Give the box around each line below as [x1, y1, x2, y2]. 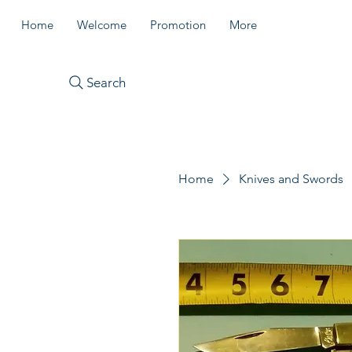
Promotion [150, 17, 206, 32]
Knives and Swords [239, 171, 343, 186]
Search [86, 75, 126, 90]
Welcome [77, 17, 126, 32]
